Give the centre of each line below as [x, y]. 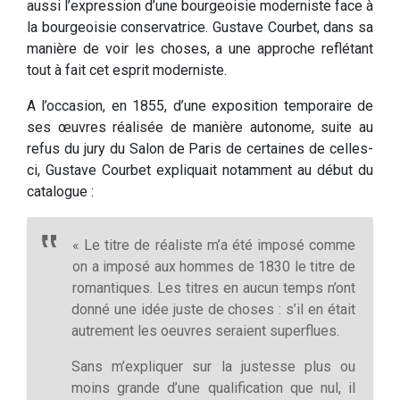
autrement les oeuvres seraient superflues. [205, 330]
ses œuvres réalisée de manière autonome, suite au [200, 127]
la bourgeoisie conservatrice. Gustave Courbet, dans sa [200, 27]
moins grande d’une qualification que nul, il [213, 387]
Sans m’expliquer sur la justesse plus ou [213, 366]
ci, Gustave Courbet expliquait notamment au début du [200, 170]
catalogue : [60, 191]
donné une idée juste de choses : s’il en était [213, 309]
